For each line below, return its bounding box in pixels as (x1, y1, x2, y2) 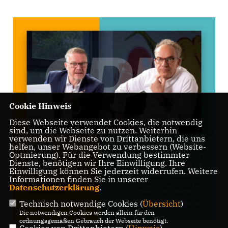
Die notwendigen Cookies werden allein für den (19, 209, 155, 217)
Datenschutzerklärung (9, 182, 99, 193)
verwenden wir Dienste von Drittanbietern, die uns (9, 133, 205, 144)
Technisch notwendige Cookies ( (19, 198, 142, 209)
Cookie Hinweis (9, 101, 71, 111)
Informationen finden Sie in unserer (9, 174, 148, 185)
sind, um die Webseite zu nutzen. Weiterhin (9, 125, 177, 136)
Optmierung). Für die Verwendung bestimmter (9, 150, 189, 160)
